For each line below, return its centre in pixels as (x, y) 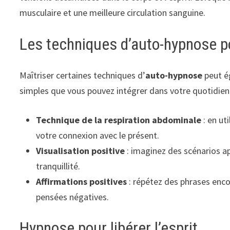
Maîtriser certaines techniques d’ (83, 75)
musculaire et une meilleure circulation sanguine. (113, 13)
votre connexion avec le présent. (98, 135)
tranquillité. (58, 166)
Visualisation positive (81, 150)
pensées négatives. (73, 197)
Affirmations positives (82, 181)
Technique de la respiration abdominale (119, 120)
